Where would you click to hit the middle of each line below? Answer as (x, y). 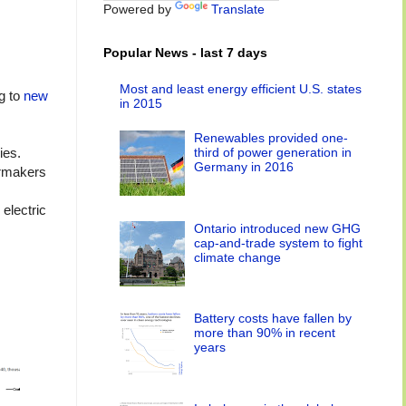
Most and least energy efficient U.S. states (240, 88)
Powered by (139, 9)
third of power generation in (273, 153)
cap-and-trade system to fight (279, 242)
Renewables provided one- (271, 138)
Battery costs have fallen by (273, 319)
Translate (238, 9)
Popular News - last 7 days (185, 53)
